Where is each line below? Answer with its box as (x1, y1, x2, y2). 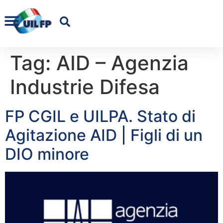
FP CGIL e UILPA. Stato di (5, 106, 196, 126)
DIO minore (5, 144, 89, 164)
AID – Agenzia (56, 50, 189, 75)
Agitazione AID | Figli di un (5, 125, 203, 145)
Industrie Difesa (10, 74, 160, 99)
